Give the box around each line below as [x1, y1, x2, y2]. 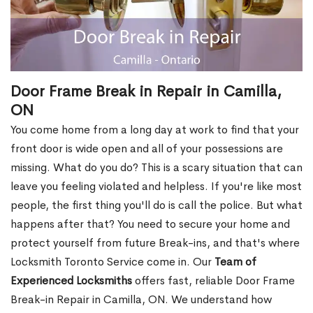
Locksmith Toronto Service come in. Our [10, 254, 214, 270]
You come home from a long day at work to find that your [10, 122, 299, 138]
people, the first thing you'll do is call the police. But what [10, 198, 303, 213]
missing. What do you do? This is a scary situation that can [10, 160, 303, 175]
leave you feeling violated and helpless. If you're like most [10, 179, 302, 194]
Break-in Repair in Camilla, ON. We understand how [10, 292, 272, 307]
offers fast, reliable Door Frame [132, 273, 295, 289]
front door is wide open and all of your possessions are [10, 141, 283, 156]
